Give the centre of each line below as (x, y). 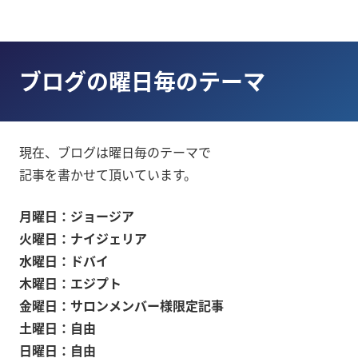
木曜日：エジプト (70, 283)
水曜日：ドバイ (64, 261)
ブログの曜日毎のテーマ (142, 81)
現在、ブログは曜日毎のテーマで (115, 152)
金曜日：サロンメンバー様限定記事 (121, 305)
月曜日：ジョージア (77, 216)
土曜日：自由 (58, 328)
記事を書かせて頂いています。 (108, 174)
